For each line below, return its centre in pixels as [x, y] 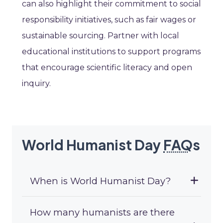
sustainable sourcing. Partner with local [101, 36]
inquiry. [36, 84]
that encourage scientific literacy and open [107, 68]
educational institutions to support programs [111, 52]
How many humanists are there [102, 213]
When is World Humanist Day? [100, 181]
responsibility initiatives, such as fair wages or [109, 20]
